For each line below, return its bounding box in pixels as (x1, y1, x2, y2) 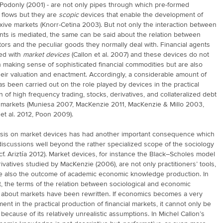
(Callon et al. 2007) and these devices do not (70, 50, 209, 59)
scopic (59, 10, 81, 19)
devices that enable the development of (81, 10, 203, 19)
